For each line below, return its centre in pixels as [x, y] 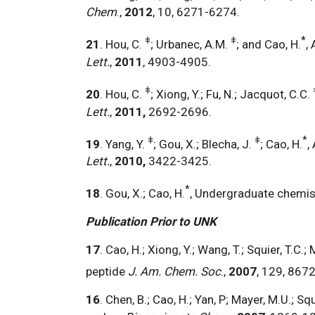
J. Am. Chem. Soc [174, 271]
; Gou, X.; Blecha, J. [202, 144]
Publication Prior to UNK [151, 221]
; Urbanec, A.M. [189, 44]
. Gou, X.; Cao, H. [142, 193]
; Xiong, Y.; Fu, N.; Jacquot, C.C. [230, 94]
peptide [105, 271]
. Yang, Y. [122, 144]
